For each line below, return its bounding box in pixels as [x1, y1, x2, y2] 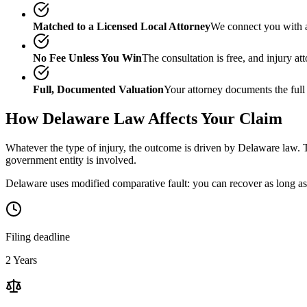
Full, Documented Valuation [33, 83, 164, 95]
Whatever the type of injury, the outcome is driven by [5, 141, 238, 153]
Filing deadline [5, 230, 70, 243]
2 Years [5, 254, 37, 266]
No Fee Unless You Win [33, 51, 142, 64]
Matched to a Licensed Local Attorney [33, 20, 210, 32]
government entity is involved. [5, 153, 136, 166]
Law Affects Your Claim [110, 109, 282, 127]
